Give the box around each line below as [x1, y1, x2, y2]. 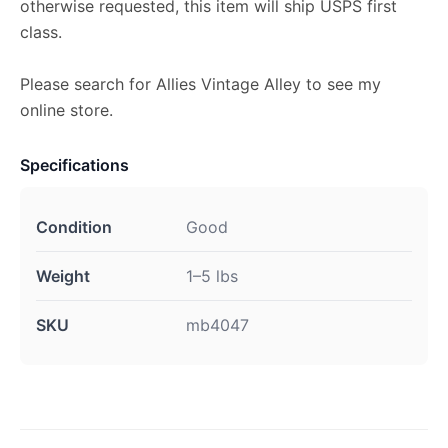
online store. [20, 100, 113, 120]
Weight [36, 266, 90, 286]
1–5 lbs [186, 266, 238, 286]
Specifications [20, 155, 129, 175]
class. [20, 22, 62, 42]
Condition [36, 217, 112, 237]
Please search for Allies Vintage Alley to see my [20, 74, 381, 94]
